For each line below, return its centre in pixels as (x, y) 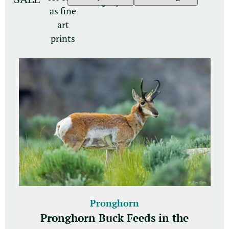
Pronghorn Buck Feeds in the (114, 217)
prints (63, 39)
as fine (63, 11)
